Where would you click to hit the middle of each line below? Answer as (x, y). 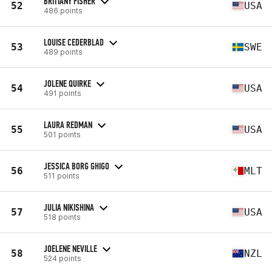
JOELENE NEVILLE (70, 248)
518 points (62, 217)
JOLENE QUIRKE (67, 83)
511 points (62, 175)
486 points (63, 10)
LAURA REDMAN (68, 124)
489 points (63, 52)
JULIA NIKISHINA (69, 207)
